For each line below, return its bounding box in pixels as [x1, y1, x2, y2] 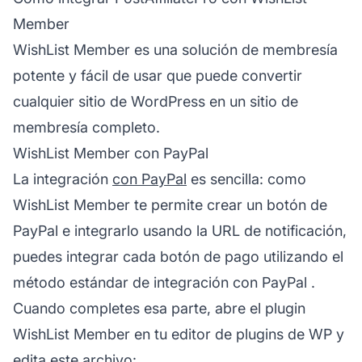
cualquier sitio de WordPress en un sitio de [13, 92, 298, 110]
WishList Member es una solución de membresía [13, 40, 338, 58]
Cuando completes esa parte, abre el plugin [13, 299, 305, 317]
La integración [13, 170, 112, 187]
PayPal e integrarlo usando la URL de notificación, [13, 221, 347, 239]
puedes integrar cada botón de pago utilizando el [13, 247, 343, 265]
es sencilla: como [187, 170, 306, 187]
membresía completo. [13, 118, 160, 136]
